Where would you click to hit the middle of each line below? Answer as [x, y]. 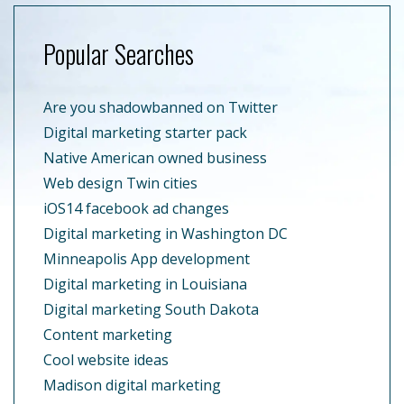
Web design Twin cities [120, 183]
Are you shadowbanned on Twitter [161, 107]
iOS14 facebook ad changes [136, 208]
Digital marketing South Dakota [151, 309]
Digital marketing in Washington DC [165, 233]
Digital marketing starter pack [145, 132]
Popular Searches [119, 53]
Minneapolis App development [147, 258]
